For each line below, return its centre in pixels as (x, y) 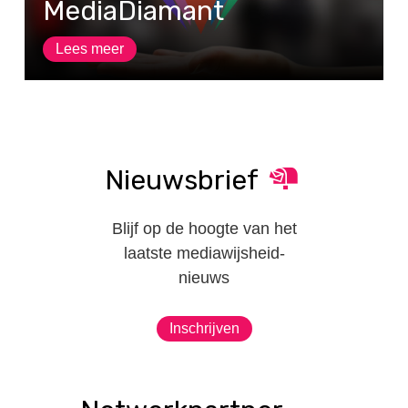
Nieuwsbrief (181, 181)
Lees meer (90, 49)
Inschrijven (204, 329)
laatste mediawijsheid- (204, 254)
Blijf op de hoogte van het (204, 229)
